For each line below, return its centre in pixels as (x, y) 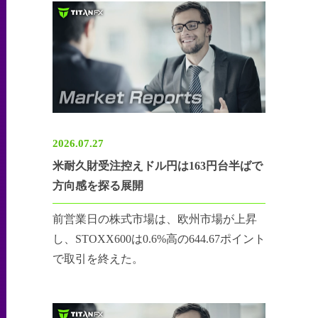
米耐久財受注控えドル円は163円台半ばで (158, 166)
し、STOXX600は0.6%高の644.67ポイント (159, 239)
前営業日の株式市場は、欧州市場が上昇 (155, 219)
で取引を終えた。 (98, 259)
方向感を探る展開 (98, 186)
